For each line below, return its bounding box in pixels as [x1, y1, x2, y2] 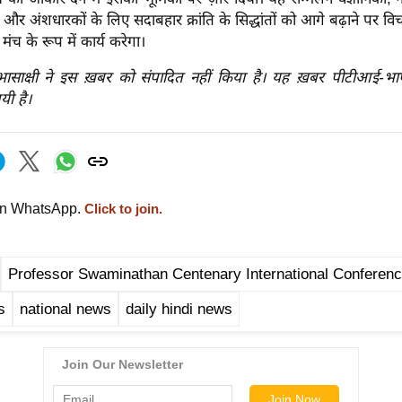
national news [20, 300, 111, 318]
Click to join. [81, 201, 162, 216]
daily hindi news [126, 300, 232, 318]
